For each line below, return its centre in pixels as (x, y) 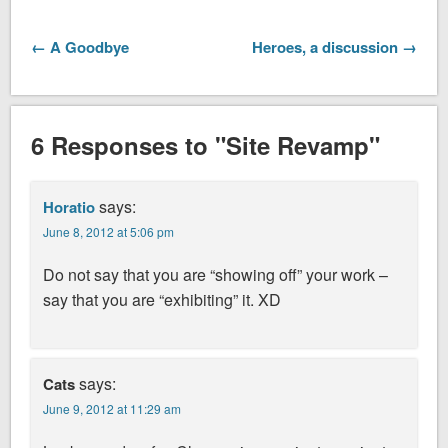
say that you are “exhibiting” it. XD (162, 300)
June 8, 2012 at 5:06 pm (109, 232)
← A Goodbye (80, 46)
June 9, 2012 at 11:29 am (112, 409)
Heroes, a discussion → (334, 46)
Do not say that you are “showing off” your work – (216, 275)
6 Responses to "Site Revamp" (206, 145)
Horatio (69, 207)
